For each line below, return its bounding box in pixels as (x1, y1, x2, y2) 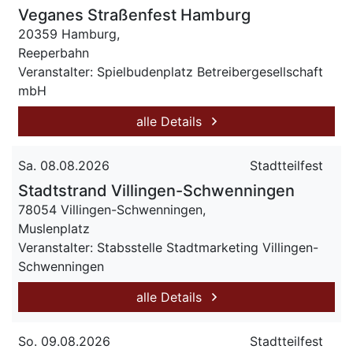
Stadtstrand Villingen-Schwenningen (18, 181, 295, 200)
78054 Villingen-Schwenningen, (18, 202, 206, 217)
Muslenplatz (18, 221, 90, 236)
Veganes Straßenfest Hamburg (18, 6, 251, 24)
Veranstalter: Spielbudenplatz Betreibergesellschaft (18, 64, 323, 80)
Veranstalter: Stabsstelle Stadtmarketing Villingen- (18, 240, 318, 255)
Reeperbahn (18, 45, 89, 61)
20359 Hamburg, (18, 26, 120, 42)
